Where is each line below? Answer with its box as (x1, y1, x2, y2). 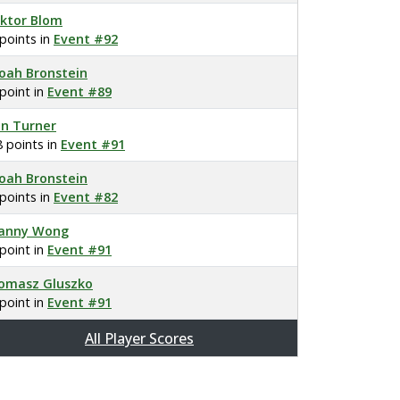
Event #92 (54, 30, 118, 47)
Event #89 (47, 83, 112, 100)
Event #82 (54, 188, 118, 205)
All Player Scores (85, 329, 194, 348)
